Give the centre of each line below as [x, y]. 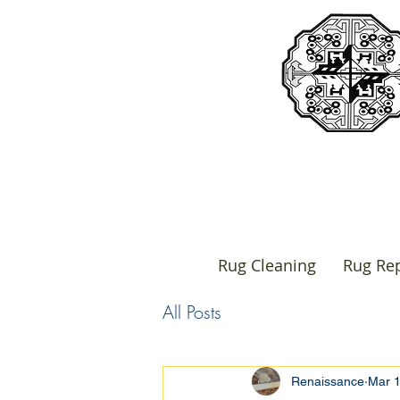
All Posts [192, 312]
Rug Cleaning [267, 265]
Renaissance [328, 381]
